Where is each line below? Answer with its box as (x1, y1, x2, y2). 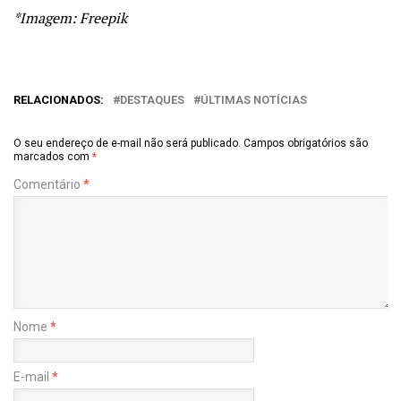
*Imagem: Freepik (13, 7, 127, 28)
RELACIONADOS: (13, 92, 104, 107)
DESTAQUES (120, 92, 184, 107)
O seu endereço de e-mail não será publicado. (13, 136, 241, 149)
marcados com (13, 149, 92, 163)
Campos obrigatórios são (243, 136, 368, 149)
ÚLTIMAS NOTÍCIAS (200, 92, 307, 107)
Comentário (13, 176, 83, 192)
